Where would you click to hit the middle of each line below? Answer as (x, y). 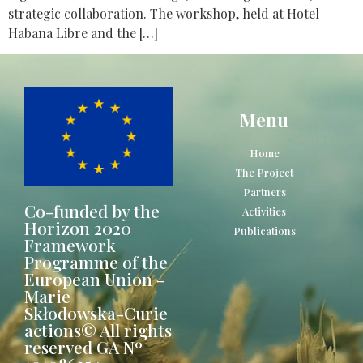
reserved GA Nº (83, 347)
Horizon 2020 (78, 228)
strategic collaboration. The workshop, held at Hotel (164, 13)
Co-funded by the (92, 211)
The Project (264, 173)
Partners (264, 192)
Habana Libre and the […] (83, 33)
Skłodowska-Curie (96, 313)
